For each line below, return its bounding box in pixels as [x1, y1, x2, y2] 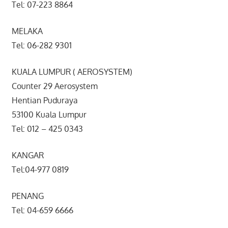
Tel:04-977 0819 [11, 164, 69, 175]
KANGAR [11, 150, 44, 160]
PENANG [11, 190, 44, 201]
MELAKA [11, 25, 43, 36]
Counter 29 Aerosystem [11, 80, 98, 91]
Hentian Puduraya [11, 95, 78, 105]
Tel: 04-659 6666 [11, 205, 73, 215]
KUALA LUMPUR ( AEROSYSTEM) [11, 66, 132, 77]
